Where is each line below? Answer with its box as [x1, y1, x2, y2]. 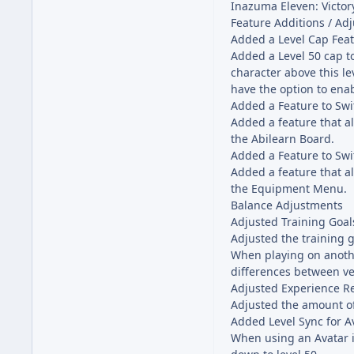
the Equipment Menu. [231, 180, 347, 196]
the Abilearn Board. [231, 130, 334, 146]
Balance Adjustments [231, 197, 343, 213]
